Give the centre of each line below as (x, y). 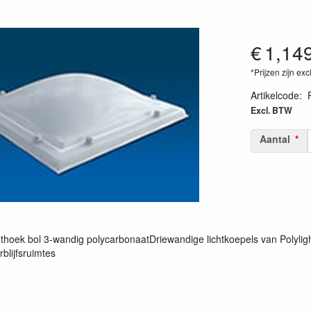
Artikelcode (275, 95)
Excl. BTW (271, 110)
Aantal (275, 139)
